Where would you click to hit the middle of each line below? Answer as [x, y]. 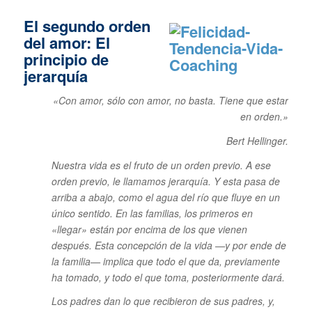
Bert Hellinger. [258, 140]
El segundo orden [87, 25]
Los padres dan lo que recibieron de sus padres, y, [163, 301]
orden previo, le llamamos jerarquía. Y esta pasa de [165, 181]
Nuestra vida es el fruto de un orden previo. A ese [161, 165]
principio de [66, 59]
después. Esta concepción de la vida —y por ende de [169, 245]
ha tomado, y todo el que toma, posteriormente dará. [168, 277]
